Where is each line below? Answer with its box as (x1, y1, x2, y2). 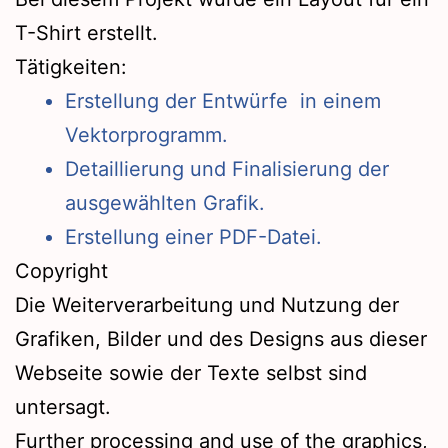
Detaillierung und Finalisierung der (65, 157, 389, 181)
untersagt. (15, 395, 111, 419)
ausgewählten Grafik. (65, 191, 265, 215)
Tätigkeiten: (15, 55, 127, 79)
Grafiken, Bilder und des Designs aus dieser (15, 327, 427, 351)
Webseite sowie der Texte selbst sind (15, 361, 367, 385)
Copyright (15, 259, 108, 283)
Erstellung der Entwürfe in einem (65, 89, 381, 113)
